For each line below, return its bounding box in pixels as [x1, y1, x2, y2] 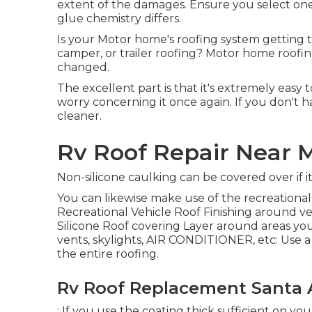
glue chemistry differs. [57, 12, 181, 25]
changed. [57, 61, 109, 74]
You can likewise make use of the [57, 192, 244, 205]
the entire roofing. [57, 247, 159, 260]
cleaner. [57, 109, 102, 123]
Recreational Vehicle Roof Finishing [57, 205, 252, 219]
